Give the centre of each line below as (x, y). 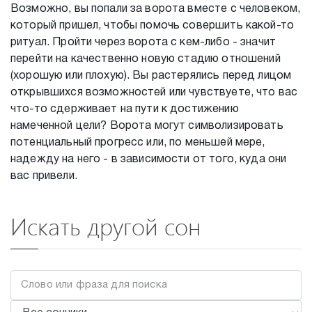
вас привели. (44, 176)
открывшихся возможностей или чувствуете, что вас (154, 93)
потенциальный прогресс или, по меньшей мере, (138, 143)
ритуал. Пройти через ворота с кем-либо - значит (143, 42)
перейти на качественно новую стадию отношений (146, 59)
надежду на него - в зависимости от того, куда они (149, 159)
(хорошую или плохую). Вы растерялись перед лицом (151, 76)
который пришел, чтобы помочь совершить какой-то (153, 26)
